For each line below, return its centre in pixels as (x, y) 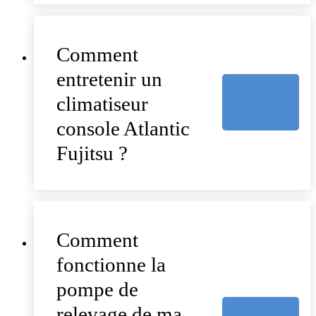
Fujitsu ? (92, 153)
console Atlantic (123, 128)
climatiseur (102, 103)
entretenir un (109, 79)
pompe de (97, 289)
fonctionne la (111, 264)
